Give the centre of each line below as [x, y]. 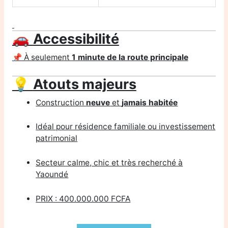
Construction [61, 102]
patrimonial [57, 138]
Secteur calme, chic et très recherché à [109, 163]
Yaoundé [52, 175]
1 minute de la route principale [130, 57]
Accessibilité [76, 39]
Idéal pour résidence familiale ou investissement [126, 127]
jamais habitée [150, 102]
